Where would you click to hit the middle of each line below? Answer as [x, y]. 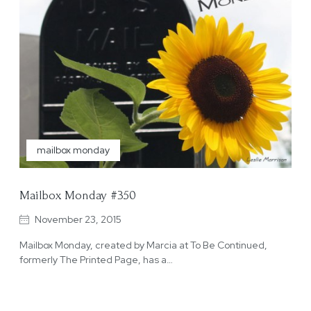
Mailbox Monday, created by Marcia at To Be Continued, [143, 245]
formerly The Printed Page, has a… [96, 259]
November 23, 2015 [78, 219]
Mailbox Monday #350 [78, 195]
